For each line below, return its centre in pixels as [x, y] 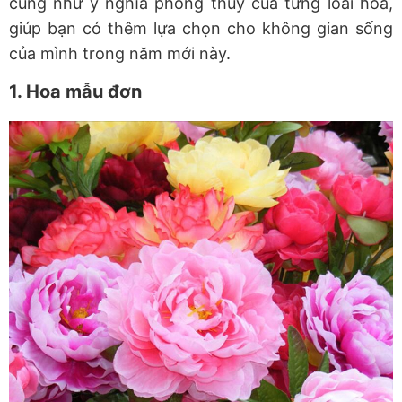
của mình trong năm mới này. [120, 54]
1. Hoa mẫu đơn [75, 92]
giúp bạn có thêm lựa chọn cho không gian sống [201, 29]
